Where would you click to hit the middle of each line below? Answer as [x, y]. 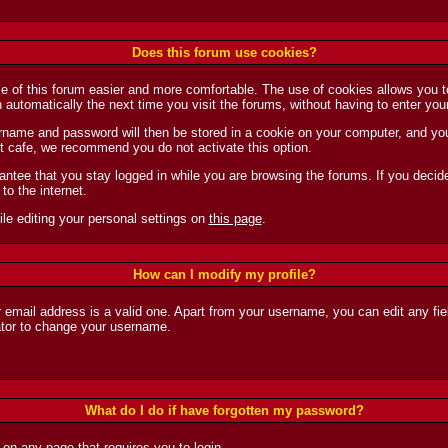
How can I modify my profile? [224, 274]
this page [235, 218]
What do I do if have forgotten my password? [224, 410]
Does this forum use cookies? [224, 52]
